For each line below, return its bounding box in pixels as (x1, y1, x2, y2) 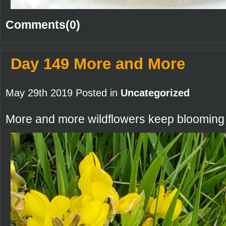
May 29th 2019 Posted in (6, 87, 121, 98)
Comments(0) (6, 18, 80, 31)
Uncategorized (121, 87, 190, 98)
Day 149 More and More (11, 54, 185, 73)
